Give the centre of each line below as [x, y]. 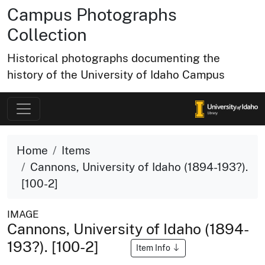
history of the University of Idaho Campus [116, 75]
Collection [47, 35]
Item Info [154, 248]
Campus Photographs [92, 14]
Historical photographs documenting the [114, 58]
